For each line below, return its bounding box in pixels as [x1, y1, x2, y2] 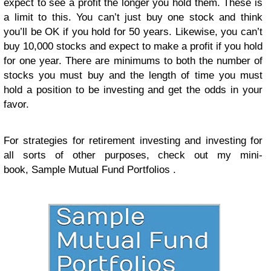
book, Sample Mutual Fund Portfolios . [4, 163, 176, 175]
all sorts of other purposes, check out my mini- [4, 149, 263, 161]
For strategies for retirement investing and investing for [4, 134, 263, 146]
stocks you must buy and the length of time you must [4, 69, 263, 81]
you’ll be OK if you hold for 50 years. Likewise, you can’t [4, 25, 263, 38]
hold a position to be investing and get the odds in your [4, 83, 263, 96]
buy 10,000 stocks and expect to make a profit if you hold [4, 40, 263, 52]
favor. [4, 98, 29, 110]
